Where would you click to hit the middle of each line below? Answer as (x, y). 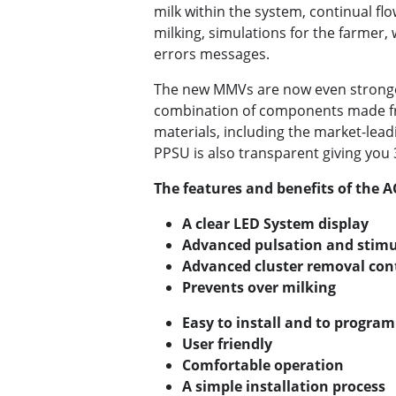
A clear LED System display (275, 224)
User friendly (227, 344)
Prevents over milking (259, 288)
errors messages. (212, 54)
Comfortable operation (263, 366)
